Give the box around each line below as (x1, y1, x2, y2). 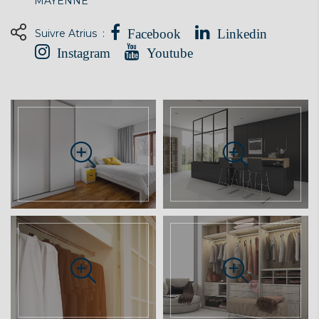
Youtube (147, 46, 193, 60)
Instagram (57, 46, 110, 60)
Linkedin (217, 27, 267, 41)
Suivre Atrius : (35, 26, 110, 40)
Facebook (127, 27, 181, 41)
